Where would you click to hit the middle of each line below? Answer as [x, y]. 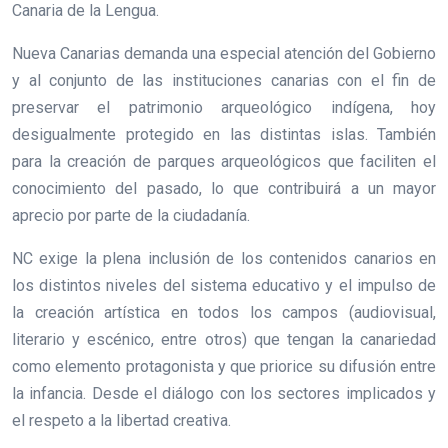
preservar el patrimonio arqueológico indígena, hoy [224, 108]
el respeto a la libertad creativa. [121, 421]
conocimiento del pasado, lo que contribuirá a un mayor [224, 189]
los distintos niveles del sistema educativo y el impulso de [224, 286]
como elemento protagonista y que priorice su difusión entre [224, 367]
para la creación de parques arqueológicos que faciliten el [224, 162]
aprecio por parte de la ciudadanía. [131, 216]
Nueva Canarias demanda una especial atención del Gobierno [224, 54]
